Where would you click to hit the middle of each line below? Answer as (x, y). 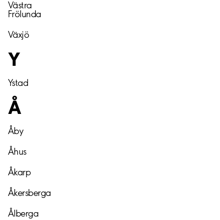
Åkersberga (29, 192)
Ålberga (23, 213)
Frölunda (25, 14)
